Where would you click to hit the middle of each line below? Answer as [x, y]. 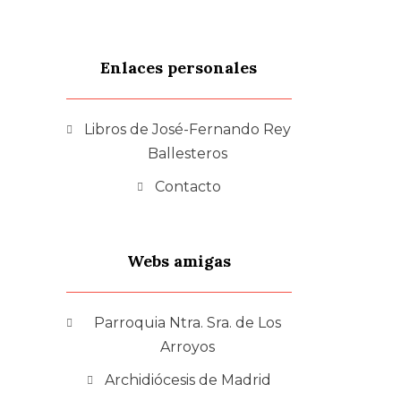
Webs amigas [179, 260]
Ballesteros [188, 153]
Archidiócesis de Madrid [188, 380]
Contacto [188, 186]
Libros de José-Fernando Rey [188, 129]
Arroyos [188, 346]
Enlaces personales [179, 67]
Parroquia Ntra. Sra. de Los [188, 322]
